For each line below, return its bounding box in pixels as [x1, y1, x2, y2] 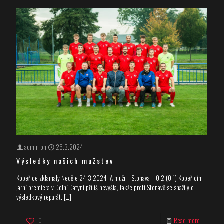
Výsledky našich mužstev [16, 155, 114, 166]
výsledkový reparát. [16, 192, 62, 202]
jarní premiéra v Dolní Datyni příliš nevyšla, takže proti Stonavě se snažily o [16, 182, 194, 193]
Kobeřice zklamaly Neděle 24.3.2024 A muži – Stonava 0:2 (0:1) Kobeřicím [16, 173, 203, 183]
